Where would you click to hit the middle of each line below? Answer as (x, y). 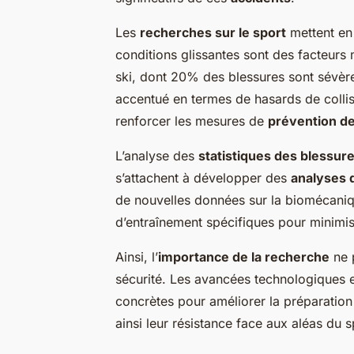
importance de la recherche (244, 257)
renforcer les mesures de (192, 121)
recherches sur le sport (213, 33)
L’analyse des (157, 156)
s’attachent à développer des (203, 178)
